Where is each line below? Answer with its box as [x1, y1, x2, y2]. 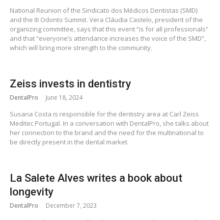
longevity [10, 186, 54, 198]
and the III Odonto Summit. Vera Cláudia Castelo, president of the [10, 15, 203, 25]
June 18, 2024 [46, 93, 82, 102]
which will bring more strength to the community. [10, 43, 152, 53]
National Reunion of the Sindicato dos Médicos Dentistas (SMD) [10, 6, 197, 15]
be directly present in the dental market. [10, 137, 129, 147]
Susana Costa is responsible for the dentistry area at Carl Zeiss [10, 110, 199, 119]
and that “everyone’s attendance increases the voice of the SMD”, [10, 34, 206, 43]
